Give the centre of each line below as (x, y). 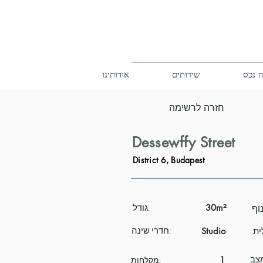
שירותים (186, 74)
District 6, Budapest (169, 160)
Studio (213, 231)
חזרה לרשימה (197, 108)
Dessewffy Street (184, 142)
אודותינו (116, 74)
